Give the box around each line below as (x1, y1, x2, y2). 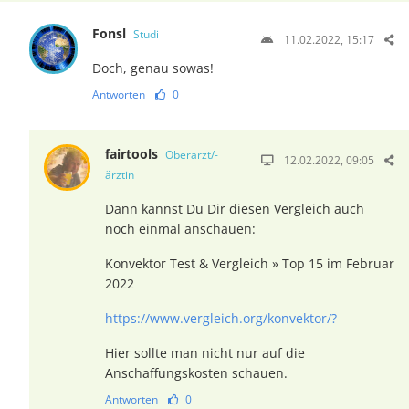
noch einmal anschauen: (104, 220, 256, 238)
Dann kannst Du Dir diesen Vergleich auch (104, 200, 364, 218)
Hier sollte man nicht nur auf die (104, 344, 305, 362)
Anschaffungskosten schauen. (104, 364, 288, 383)
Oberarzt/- (164, 147, 218, 163)
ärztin (104, 167, 134, 184)
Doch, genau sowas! (92, 59, 215, 78)
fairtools (104, 145, 162, 163)
